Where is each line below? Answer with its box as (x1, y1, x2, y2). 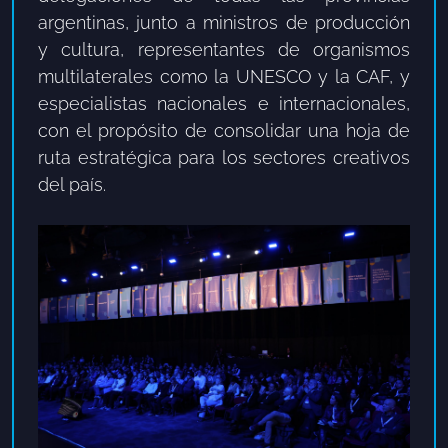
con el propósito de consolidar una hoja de (38, 119, 410, 141)
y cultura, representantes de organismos (38, 38, 410, 60)
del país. (38, 173, 106, 195)
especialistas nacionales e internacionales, (38, 92, 410, 114)
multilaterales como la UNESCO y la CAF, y (38, 65, 410, 87)
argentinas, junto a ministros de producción (38, 11, 410, 33)
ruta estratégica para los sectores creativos (38, 146, 410, 168)
